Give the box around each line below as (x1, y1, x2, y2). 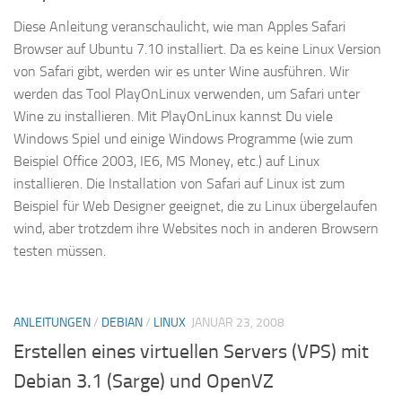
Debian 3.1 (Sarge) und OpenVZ (13, 370, 274, 394)
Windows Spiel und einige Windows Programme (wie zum (13, 129, 353, 147)
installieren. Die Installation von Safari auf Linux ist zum (13, 174, 345, 192)
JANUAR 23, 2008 (191, 314, 284, 330)
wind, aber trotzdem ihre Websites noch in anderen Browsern (13, 219, 379, 237)
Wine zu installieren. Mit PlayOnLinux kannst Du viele (13, 107, 333, 125)
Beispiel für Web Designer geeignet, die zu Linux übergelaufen (13, 197, 378, 214)
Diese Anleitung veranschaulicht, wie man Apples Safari (13, 17, 345, 35)
